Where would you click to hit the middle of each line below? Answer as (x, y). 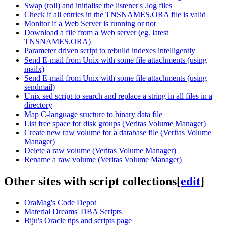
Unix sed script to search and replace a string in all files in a (118, 96)
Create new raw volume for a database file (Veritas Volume (118, 133)
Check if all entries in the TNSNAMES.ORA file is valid (115, 15)
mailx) (34, 69)
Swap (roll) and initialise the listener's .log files (98, 6)
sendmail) (40, 87)
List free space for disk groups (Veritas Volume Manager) (115, 124)
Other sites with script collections (90, 181)
